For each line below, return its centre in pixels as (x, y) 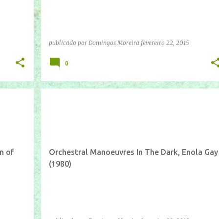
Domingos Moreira (114, 43)
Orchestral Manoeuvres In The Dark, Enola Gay (133, 152)
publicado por (68, 43)
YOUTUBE (92, 105)
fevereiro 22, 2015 (165, 43)
